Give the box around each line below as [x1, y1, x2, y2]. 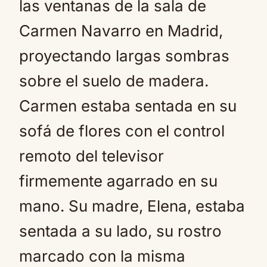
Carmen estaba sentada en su [19, 97, 237, 115]
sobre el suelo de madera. [19, 72, 209, 90]
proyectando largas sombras [19, 46, 229, 65]
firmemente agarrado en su [19, 172, 218, 190]
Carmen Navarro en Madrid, [19, 21, 223, 40]
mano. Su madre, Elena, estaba [19, 197, 245, 215]
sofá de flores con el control [19, 122, 225, 140]
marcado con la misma [19, 247, 185, 265]
